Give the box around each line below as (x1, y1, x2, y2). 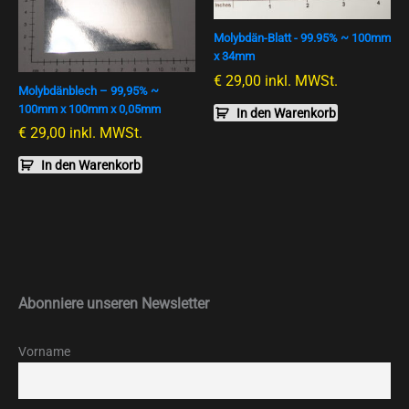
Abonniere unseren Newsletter (18, 294, 209, 312)
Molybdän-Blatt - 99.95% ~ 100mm (214, 31, 391, 46)
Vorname (18, 343, 70, 360)
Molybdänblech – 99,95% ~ (18, 83, 159, 98)
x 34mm (214, 49, 255, 64)
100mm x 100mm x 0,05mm (18, 101, 161, 116)
